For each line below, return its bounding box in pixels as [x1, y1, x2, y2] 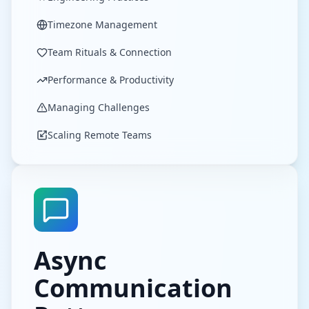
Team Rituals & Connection [48, 46, 172, 59]
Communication [34, 271, 232, 305]
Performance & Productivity [48, 73, 174, 86]
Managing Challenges [48, 101, 150, 114]
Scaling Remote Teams [48, 128, 152, 141]
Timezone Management [48, 18, 157, 31]
